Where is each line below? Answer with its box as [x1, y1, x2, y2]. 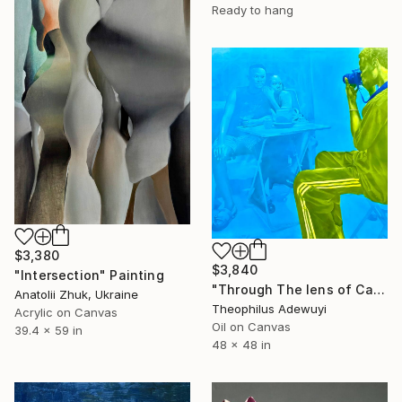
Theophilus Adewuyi [212, 301, 327, 317]
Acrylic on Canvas [14, 305, 118, 320]
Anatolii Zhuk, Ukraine [14, 287, 138, 302]
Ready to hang [212, 2, 293, 17]
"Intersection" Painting [14, 267, 164, 284]
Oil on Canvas [212, 319, 291, 335]
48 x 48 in [212, 337, 271, 353]
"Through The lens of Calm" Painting [372, 282, 385, 298]
